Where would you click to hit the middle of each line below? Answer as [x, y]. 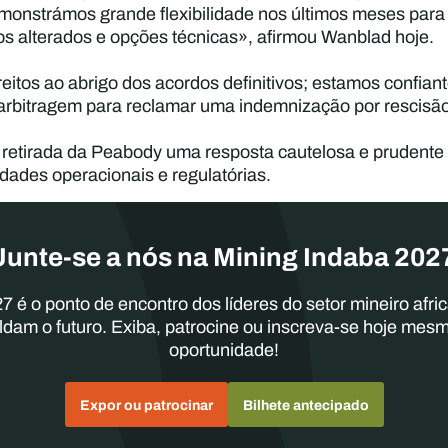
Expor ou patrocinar [146, 405]
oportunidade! [223, 350]
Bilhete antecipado [305, 405]
